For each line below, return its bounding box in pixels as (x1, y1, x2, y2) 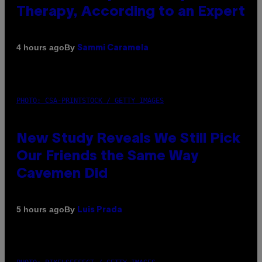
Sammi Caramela (77, 44, 149, 52)
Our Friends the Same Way (16, 150, 198, 163)
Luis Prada (77, 206, 122, 214)
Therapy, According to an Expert (16, 5, 245, 19)
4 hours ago (16, 43, 64, 53)
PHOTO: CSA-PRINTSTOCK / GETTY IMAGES (16, 96, 164, 105)
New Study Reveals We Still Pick (16, 132, 240, 146)
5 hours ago (16, 205, 64, 215)
